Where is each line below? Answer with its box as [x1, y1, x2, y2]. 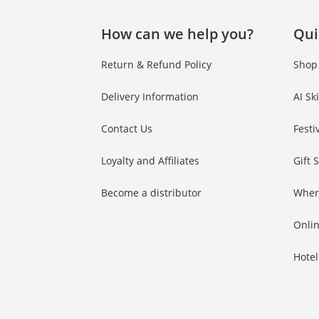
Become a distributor [101, 186, 202, 200]
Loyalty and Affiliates [101, 154, 199, 168]
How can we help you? [101, 24, 253, 44]
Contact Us [101, 122, 152, 136]
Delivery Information [101, 90, 199, 104]
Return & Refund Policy [101, 58, 211, 72]
